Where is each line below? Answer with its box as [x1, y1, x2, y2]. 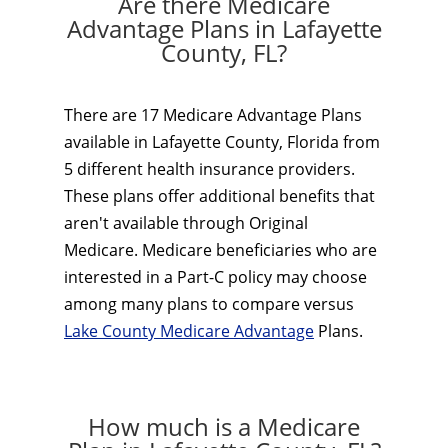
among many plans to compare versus [64, 293, 354, 315]
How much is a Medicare [88, 410, 360, 443]
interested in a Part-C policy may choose [64, 266, 367, 288]
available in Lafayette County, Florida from [64, 131, 380, 153]
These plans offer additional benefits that [64, 185, 375, 207]
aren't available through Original [64, 212, 308, 234]
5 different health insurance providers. [64, 158, 355, 180]
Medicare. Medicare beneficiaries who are [64, 239, 377, 261]
